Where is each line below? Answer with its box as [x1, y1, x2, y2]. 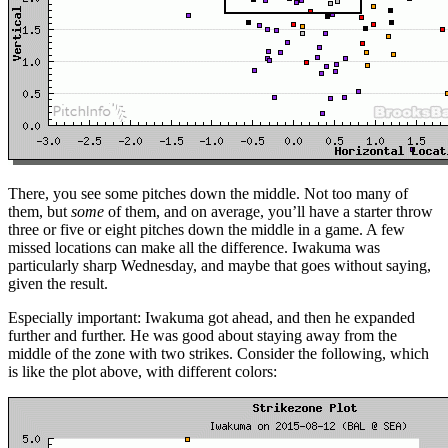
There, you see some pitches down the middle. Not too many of [8, 184, 408, 202]
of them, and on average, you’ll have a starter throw [104, 202, 433, 220]
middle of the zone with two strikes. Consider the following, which [8, 344, 429, 362]
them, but [8, 202, 71, 220]
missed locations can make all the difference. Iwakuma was [8, 238, 380, 256]
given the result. [8, 274, 108, 292]
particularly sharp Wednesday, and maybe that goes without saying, [8, 256, 431, 274]
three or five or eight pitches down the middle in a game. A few [8, 220, 405, 238]
